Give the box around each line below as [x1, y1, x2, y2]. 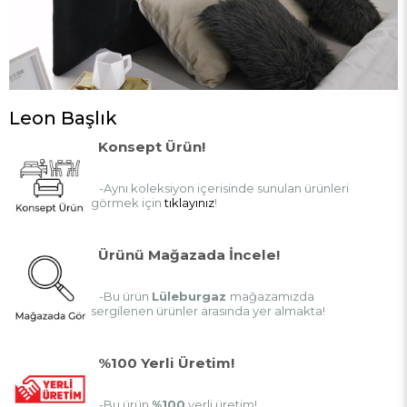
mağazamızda [230, 289, 314, 304]
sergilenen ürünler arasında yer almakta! [91, 303, 325, 319]
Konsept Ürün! [98, 138, 205, 156]
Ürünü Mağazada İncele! [98, 246, 280, 264]
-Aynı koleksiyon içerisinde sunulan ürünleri [91, 181, 349, 196]
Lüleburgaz [152, 289, 230, 304]
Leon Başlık [9, 107, 117, 130]
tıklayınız [164, 195, 214, 211]
